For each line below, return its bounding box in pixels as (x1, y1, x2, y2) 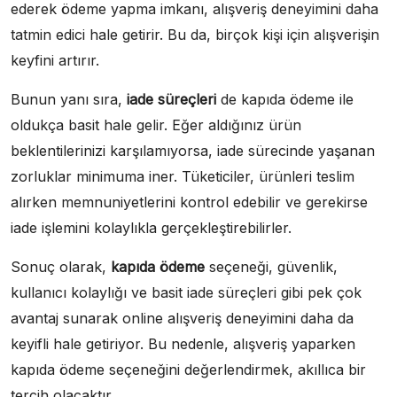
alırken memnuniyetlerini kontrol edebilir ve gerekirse (11, 193, 368, 212)
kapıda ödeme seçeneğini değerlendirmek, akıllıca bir (11, 361, 366, 379)
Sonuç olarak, (11, 258, 111, 276)
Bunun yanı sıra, (11, 90, 127, 109)
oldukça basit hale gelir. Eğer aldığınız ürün (11, 116, 301, 135)
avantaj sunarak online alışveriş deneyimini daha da (11, 309, 354, 328)
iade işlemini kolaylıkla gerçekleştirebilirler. (11, 219, 292, 237)
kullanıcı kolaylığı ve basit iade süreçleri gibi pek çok (11, 284, 362, 302)
